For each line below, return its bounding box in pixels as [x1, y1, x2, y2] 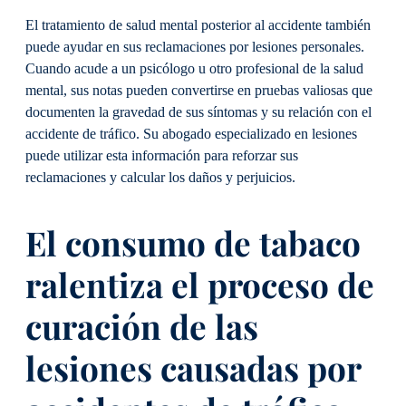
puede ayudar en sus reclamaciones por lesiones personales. [25, 38, 364, 55]
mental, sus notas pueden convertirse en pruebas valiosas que [25, 82, 372, 99]
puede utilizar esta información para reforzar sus [25, 147, 298, 164]
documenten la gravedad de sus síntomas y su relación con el [25, 103, 372, 121]
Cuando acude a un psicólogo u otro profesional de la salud [25, 60, 363, 77]
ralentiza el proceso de [25, 261, 374, 306]
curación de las [25, 303, 258, 348]
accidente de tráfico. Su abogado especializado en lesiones [25, 125, 357, 142]
